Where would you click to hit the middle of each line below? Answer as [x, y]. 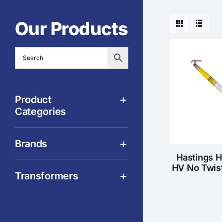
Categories [40, 111]
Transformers [46, 176]
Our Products [71, 28]
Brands [31, 143]
